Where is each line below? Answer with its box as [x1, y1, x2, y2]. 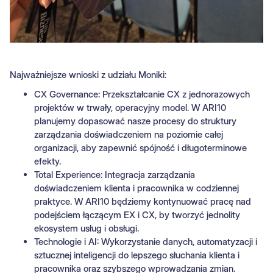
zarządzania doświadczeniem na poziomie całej [34, 129, 223, 141]
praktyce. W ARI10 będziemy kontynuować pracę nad [34, 196, 251, 208]
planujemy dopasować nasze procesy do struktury [34, 115, 236, 127]
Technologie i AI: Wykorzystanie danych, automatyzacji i [34, 236, 257, 248]
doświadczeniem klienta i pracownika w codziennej [34, 182, 239, 194]
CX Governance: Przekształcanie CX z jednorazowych [34, 88, 250, 101]
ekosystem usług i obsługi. [34, 222, 139, 235]
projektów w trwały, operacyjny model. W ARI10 [34, 102, 226, 114]
